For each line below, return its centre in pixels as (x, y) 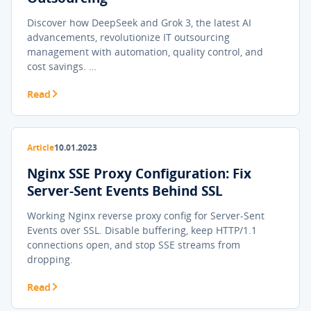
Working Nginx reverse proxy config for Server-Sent (146, 216)
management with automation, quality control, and (145, 52)
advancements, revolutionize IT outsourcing (128, 37)
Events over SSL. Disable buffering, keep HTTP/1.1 (142, 230)
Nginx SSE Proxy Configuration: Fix (139, 174)
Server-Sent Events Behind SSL (125, 191)
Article (41, 148)
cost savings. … (62, 66)
